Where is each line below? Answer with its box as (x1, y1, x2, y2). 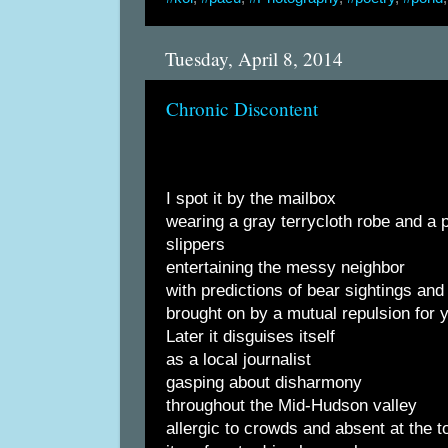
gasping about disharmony (166, 373, 362, 393)
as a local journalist (166, 350, 311, 370)
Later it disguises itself (166, 327, 335, 347)
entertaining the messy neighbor (166, 258, 405, 278)
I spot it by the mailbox (166, 189, 336, 209)
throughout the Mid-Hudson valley (166, 396, 417, 416)
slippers (166, 235, 225, 255)
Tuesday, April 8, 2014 (165, 46, 343, 71)
